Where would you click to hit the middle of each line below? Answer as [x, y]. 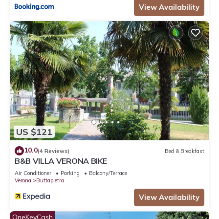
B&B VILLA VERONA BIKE [61, 161]
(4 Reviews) [54, 151]
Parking [70, 173]
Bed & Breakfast [185, 151]
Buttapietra [50, 181]
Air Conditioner [33, 173]
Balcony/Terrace [108, 173]
